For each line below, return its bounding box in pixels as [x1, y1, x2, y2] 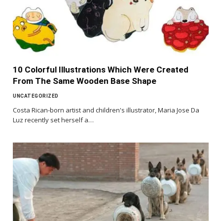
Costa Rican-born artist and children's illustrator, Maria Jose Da [13, 106, 199, 115]
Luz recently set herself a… [13, 115, 94, 125]
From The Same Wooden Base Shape [13, 76, 156, 86]
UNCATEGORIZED [13, 93, 59, 99]
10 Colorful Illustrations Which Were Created [13, 65, 188, 75]
